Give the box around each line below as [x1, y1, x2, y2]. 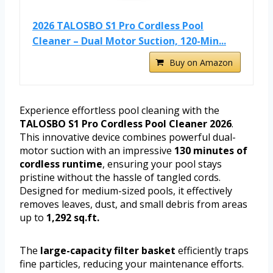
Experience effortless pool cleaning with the [19, 104, 219, 118]
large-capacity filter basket [40, 244, 175, 258]
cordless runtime [19, 157, 102, 171]
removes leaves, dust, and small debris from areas [19, 197, 247, 211]
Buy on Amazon [169, 57, 233, 69]
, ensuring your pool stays [102, 157, 222, 171]
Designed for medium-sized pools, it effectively [19, 184, 232, 198]
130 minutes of [174, 144, 247, 158]
